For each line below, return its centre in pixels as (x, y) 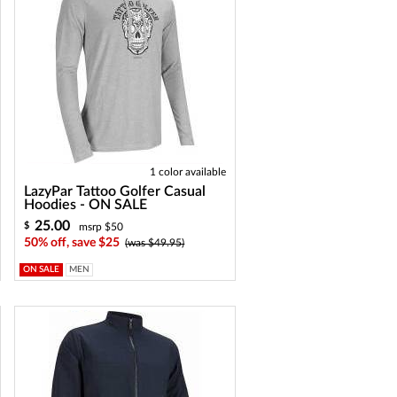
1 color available (188, 172)
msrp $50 (101, 227)
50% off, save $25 (72, 243)
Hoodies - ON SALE (86, 205)
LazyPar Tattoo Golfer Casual (115, 191)
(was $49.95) (155, 243)
